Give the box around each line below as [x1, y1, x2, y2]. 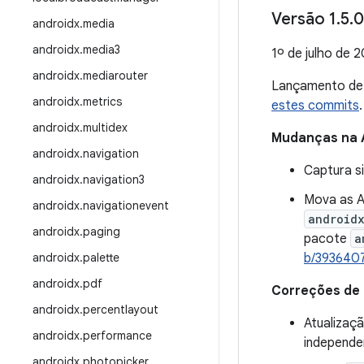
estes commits [271, 97, 359, 114]
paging [83, 224, 120, 239]
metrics [83, 94, 122, 109]
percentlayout [83, 302, 158, 317]
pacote [304, 231, 350, 247]
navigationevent [83, 198, 169, 213]
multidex [83, 120, 128, 135]
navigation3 [83, 172, 145, 187]
